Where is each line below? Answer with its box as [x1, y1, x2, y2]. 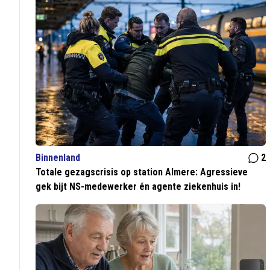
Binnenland [36, 152, 81, 164]
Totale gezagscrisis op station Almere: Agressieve [36, 166, 248, 178]
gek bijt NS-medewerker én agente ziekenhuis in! [36, 181, 241, 193]
